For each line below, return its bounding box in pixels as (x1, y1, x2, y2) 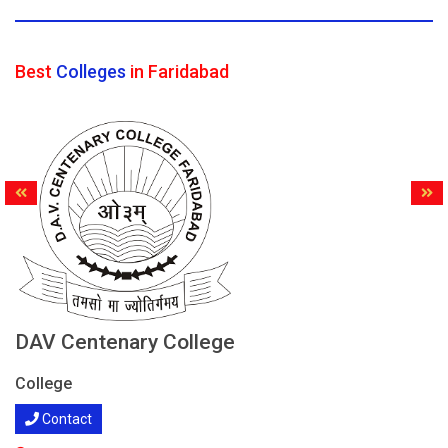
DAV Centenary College (15, 330, 235, 354)
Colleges (56, 61, 126, 82)
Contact (39, 411, 92, 427)
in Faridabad (126, 61, 229, 82)
